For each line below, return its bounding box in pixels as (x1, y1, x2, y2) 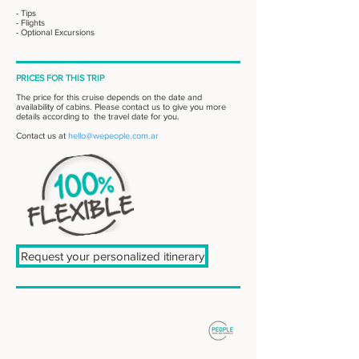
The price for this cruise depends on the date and (16, 92, 202, 102)
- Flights (16, 18, 45, 27)
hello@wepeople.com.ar (68, 131, 159, 140)
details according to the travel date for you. (16, 111, 182, 121)
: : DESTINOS (93, 321, 151, 333)
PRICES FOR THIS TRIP (16, 73, 104, 83)
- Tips (16, 8, 36, 18)
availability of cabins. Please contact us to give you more (16, 102, 226, 111)
